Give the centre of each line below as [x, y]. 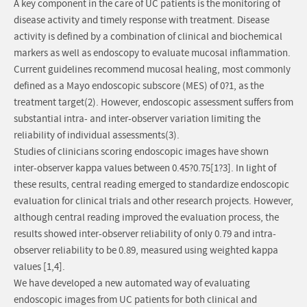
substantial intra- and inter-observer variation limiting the [137, 119]
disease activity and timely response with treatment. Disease [142, 21]
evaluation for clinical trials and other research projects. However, [153, 201]
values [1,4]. [39, 267]
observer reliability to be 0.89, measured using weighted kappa [146, 251]
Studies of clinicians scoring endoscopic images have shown [141, 152]
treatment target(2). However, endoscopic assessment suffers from [153, 103]
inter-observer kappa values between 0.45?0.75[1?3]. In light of [145, 169]
